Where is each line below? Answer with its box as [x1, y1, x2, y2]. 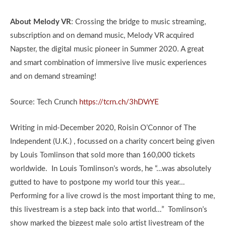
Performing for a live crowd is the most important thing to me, [10, 192, 215, 200]
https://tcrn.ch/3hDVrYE [79, 98, 159, 106]
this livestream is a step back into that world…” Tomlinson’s [10, 206, 207, 214]
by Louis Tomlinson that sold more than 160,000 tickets [10, 151, 195, 159]
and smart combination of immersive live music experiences [10, 59, 207, 67]
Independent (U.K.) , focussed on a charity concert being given [10, 138, 214, 146]
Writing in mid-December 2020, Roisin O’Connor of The [10, 124, 196, 132]
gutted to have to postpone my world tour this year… [10, 179, 185, 187]
